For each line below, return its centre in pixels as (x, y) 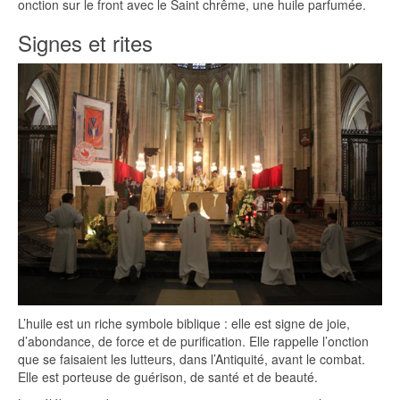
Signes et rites (85, 42)
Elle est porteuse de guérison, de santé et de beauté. (168, 377)
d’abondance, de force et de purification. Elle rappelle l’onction (193, 342)
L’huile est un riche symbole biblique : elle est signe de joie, (184, 324)
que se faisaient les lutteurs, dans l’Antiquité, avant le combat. (192, 359)
